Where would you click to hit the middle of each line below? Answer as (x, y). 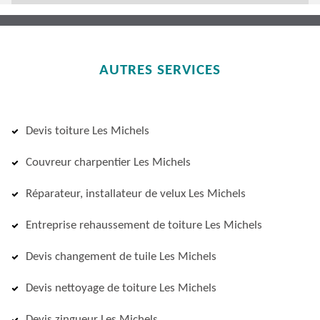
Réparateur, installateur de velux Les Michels (136, 194)
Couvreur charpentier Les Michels (108, 162)
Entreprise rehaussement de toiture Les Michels (144, 225)
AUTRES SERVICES (160, 70)
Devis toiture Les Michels (87, 131)
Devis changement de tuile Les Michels (121, 257)
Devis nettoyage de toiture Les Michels (121, 288)
